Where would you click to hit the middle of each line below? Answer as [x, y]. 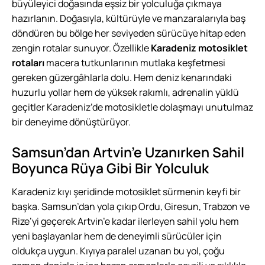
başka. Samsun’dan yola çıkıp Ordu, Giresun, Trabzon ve [131, 207]
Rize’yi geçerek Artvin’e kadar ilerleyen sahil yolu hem [125, 222]
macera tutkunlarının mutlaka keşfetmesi [135, 63]
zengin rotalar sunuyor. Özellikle [81, 48]
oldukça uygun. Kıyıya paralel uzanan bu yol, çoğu [118, 251]
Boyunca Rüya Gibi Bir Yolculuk [110, 168]
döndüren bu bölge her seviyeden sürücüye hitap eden [129, 33]
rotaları [28, 63]
